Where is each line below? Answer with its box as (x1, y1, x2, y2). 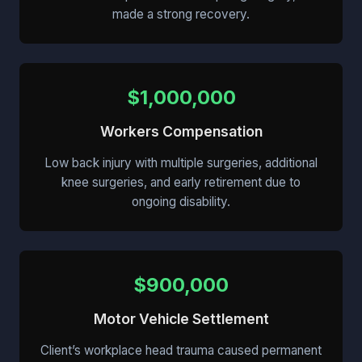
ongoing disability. (132, 194, 230, 210)
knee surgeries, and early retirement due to (61, 175, 301, 191)
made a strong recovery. (112, 6, 250, 23)
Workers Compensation (99, 123, 263, 141)
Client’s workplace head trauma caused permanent (40, 343, 322, 359)
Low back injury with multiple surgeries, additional (44, 155, 318, 171)
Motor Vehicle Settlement (93, 310, 269, 328)
